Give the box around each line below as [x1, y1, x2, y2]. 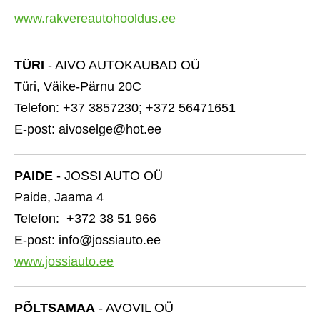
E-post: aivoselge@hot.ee [14, 122, 161, 136]
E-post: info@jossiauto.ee [14, 233, 161, 247]
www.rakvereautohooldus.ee [14, 11, 176, 26]
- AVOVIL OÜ [95, 301, 174, 315]
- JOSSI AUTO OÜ [53, 169, 166, 183]
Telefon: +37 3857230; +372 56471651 [14, 101, 236, 115]
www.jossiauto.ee [14, 254, 114, 269]
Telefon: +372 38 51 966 [14, 211, 156, 226]
